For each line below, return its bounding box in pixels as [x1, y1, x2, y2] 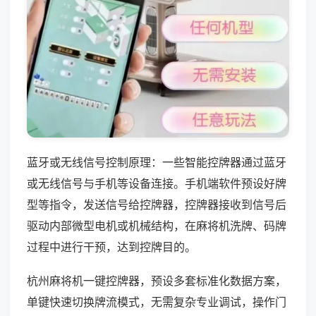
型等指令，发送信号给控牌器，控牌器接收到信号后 [27, 197, 286, 212]
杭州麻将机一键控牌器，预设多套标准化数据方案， [27, 273, 286, 288]
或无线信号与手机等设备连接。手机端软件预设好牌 [27, 176, 286, 190]
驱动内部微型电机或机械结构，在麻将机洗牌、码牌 [27, 218, 286, 233]
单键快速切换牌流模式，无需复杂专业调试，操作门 [27, 294, 286, 309]
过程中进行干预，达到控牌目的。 [27, 239, 196, 254]
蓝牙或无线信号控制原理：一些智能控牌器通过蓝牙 [27, 154, 286, 169]
